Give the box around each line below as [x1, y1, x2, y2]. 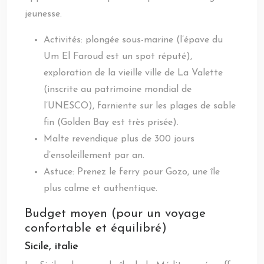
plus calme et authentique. [44, 184, 157, 193]
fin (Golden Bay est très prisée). [44, 118, 179, 127]
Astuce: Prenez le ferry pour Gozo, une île [44, 167, 220, 177]
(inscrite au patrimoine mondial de [44, 85, 192, 94]
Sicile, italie [25, 241, 78, 252]
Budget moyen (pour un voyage [25, 207, 206, 220]
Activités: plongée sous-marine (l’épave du [44, 35, 223, 45]
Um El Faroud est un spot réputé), [44, 52, 192, 61]
